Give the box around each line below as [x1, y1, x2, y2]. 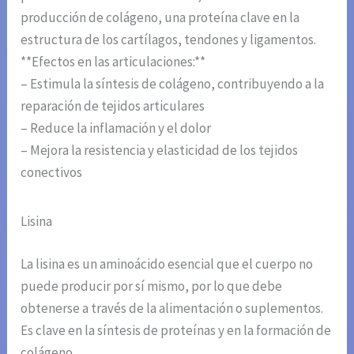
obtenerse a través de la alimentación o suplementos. [21, 299, 324, 317]
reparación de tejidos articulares [21, 97, 205, 115]
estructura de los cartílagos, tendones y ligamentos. [21, 31, 317, 49]
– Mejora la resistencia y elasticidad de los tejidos [21, 141, 299, 160]
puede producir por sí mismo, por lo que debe [21, 277, 283, 295]
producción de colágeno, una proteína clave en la [21, 9, 300, 27]
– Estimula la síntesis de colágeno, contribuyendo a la [21, 75, 325, 93]
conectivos [21, 164, 83, 182]
